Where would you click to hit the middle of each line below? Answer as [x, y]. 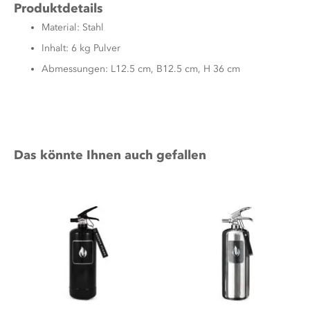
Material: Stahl [73, 27]
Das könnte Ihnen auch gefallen [110, 155]
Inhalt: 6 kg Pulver [81, 48]
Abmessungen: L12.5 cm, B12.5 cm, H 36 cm [141, 69]
